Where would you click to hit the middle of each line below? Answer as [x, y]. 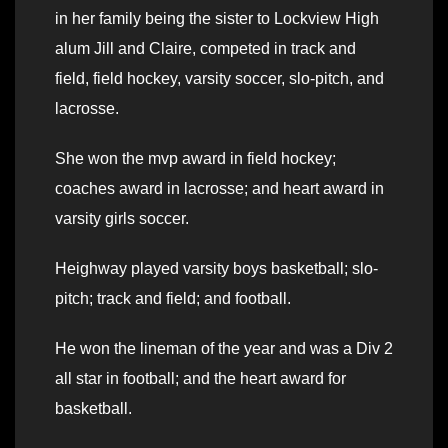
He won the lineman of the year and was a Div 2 [224, 349]
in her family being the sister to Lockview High [217, 19]
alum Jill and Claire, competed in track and [205, 49]
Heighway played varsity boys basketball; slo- [216, 269]
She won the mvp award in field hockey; [195, 159]
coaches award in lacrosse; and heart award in [219, 189]
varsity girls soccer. [122, 219]
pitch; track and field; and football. [173, 299]
